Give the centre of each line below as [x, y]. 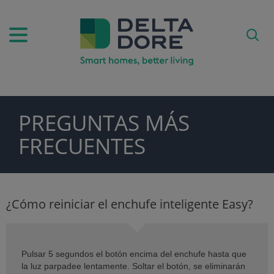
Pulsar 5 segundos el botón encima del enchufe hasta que [134, 254]
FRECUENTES [82, 146]
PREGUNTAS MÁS [104, 122]
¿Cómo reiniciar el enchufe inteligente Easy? [130, 204]
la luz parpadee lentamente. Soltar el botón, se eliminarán [133, 266]
